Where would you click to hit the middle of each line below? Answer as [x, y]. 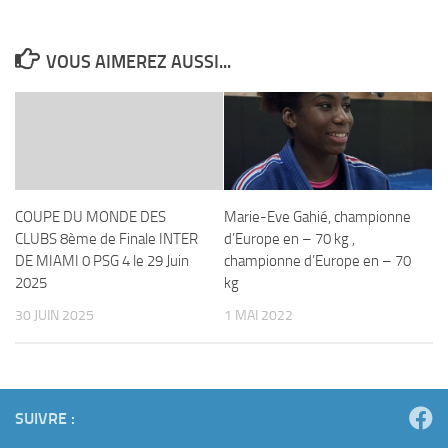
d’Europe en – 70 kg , [289, 239]
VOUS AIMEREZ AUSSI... [138, 62]
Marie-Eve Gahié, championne [317, 217]
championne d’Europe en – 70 [317, 261]
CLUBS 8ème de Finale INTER [106, 239]
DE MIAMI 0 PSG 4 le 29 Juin [102, 261]
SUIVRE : [45, 419]
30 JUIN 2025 [54, 315]
